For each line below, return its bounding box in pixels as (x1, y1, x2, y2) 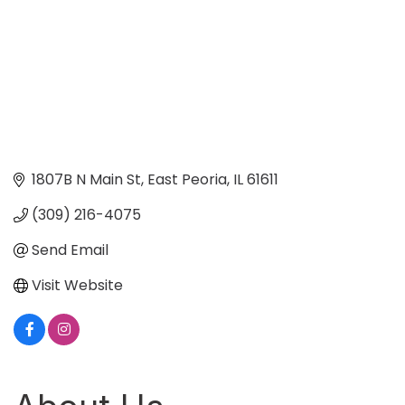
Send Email (32, 240, 108, 261)
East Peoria (147, 169, 227, 191)
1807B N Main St (32, 169, 141, 191)
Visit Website (32, 275, 123, 297)
